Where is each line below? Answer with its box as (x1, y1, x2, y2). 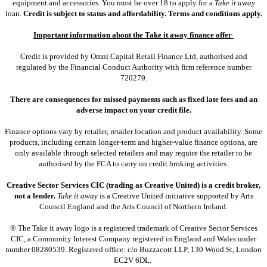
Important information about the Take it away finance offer (33, 30, 234, 39)
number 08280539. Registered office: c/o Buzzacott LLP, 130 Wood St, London (5, 244, 262, 254)
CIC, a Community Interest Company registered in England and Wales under (11, 234, 256, 243)
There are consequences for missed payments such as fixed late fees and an (10, 94, 257, 104)
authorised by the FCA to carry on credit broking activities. (39, 159, 228, 168)
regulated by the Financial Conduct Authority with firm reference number (15, 62, 252, 72)
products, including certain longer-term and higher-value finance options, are (10, 137, 257, 147)
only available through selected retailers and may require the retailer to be (15, 148, 252, 157)
